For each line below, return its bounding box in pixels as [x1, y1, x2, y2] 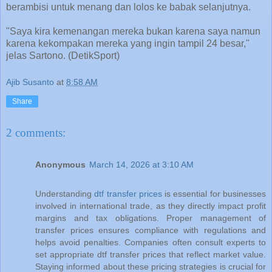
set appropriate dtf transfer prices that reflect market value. [35, 249, 266, 259]
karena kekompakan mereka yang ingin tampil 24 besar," [6, 38, 250, 49]
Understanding [35, 188, 95, 199]
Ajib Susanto [6, 76, 54, 87]
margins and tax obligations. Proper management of [35, 212, 266, 223]
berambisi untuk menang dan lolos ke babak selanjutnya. [6, 1, 251, 12]
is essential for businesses [161, 188, 267, 199]
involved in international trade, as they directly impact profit [35, 200, 266, 211]
